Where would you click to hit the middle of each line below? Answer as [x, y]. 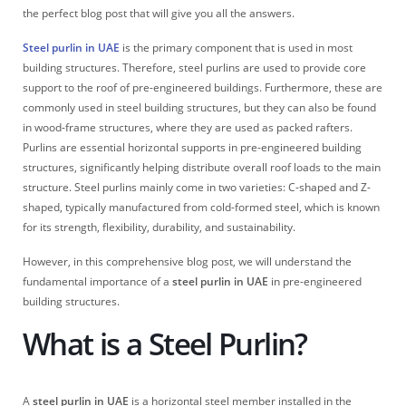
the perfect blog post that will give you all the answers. [159, 13]
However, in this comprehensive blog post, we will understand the [187, 261]
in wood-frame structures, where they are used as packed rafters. [188, 127]
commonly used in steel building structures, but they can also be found [199, 107]
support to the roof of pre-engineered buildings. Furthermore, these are [203, 87]
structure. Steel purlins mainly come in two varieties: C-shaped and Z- [197, 187]
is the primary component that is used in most [236, 47]
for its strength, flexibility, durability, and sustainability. [159, 227]
